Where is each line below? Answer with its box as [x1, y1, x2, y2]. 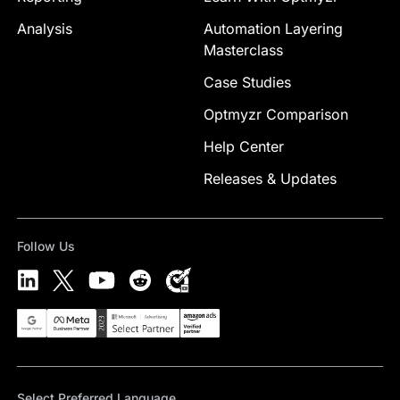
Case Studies [204, 73, 291, 91]
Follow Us [16, 238, 75, 254]
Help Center [204, 137, 284, 155]
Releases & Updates [204, 170, 337, 187]
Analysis [16, 20, 72, 37]
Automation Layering [204, 20, 343, 37]
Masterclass [204, 41, 283, 59]
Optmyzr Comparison [204, 105, 348, 123]
